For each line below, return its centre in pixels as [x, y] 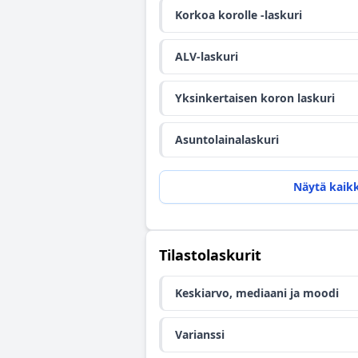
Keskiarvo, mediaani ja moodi [257, 293]
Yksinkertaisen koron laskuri [255, 98]
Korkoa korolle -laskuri [239, 15]
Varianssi [200, 334]
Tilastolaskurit [210, 255]
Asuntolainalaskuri [227, 139]
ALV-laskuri [207, 56]
